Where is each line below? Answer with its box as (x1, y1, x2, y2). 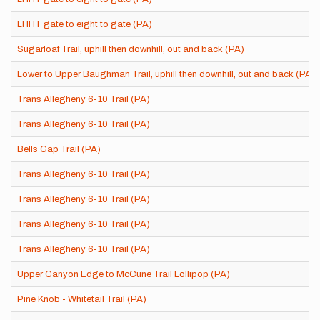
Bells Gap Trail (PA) (17, 144, 101, 154)
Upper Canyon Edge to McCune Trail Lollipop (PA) (17, 269, 230, 279)
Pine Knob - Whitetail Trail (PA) (17, 294, 146, 304)
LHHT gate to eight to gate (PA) (17, 19, 152, 29)
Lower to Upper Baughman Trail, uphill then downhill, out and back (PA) (17, 69, 315, 79)
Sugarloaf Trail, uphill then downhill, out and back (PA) (17, 44, 244, 54)
